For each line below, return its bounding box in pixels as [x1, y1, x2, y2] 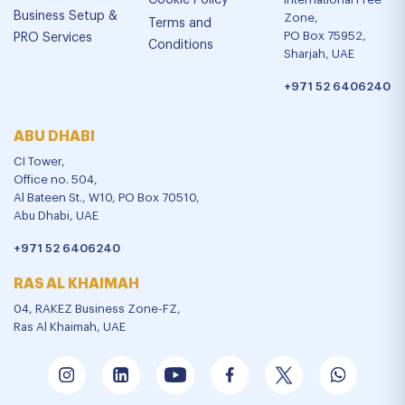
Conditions [148, 39, 214, 52]
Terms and [148, 17, 212, 30]
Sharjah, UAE [283, 48, 354, 60]
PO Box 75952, [283, 30, 366, 42]
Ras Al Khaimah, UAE [14, 321, 126, 333]
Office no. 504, [14, 174, 98, 185]
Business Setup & [14, 10, 118, 23]
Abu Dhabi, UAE [14, 210, 99, 221]
